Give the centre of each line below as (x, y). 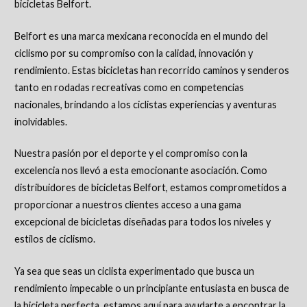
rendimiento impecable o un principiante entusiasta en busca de (151, 288)
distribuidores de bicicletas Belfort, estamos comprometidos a (150, 188)
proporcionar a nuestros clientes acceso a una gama (127, 205)
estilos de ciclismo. (54, 239)
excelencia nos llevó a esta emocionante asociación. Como (140, 171)
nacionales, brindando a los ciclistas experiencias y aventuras (145, 104)
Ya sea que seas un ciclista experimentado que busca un (134, 271)
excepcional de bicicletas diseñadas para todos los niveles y (142, 222)
